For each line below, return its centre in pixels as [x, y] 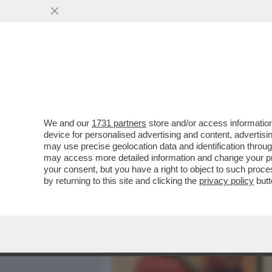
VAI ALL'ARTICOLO [172, 164]
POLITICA [243, 77]
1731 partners [119, 123]
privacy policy [226, 181]
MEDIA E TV [181, 77]
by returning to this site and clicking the [121, 181]
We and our [68, 123]
